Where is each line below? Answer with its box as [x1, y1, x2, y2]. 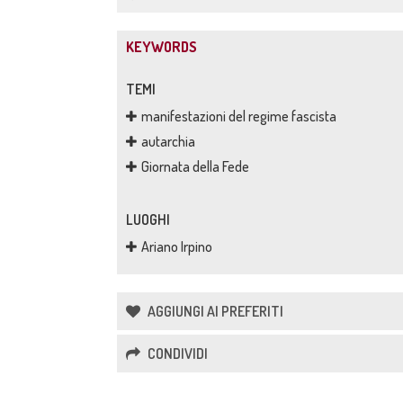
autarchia [141, 132, 195, 150]
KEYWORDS [126, 38, 197, 56]
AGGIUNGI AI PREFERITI [145, 302, 283, 320]
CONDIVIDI [145, 345, 208, 363]
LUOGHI [126, 210, 170, 228]
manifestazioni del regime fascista [141, 107, 336, 125]
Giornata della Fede [141, 157, 249, 175]
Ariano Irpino [141, 237, 212, 255]
